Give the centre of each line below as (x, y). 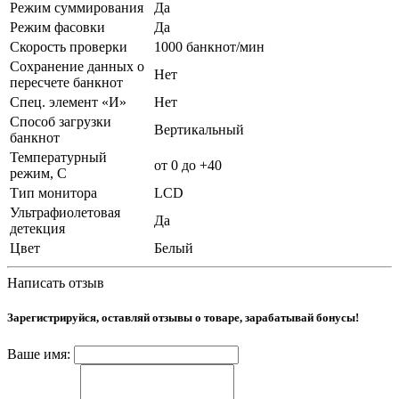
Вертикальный (199, 130)
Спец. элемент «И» (68, 102)
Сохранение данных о (77, 67)
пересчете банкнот (66, 83)
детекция (37, 229)
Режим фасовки (57, 28)
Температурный (58, 158)
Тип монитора (53, 193)
